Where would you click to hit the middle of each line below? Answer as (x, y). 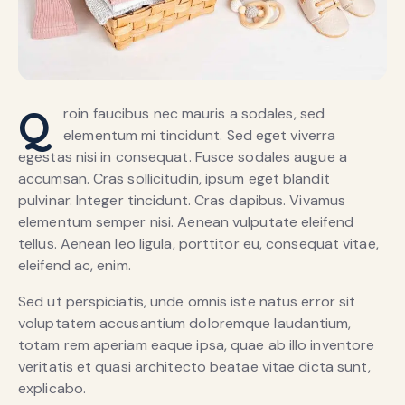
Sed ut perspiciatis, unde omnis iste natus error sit (187, 302)
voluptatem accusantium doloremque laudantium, (185, 324)
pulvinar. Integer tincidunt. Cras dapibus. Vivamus (182, 201)
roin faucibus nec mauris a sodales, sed (194, 114)
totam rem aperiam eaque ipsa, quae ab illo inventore (197, 345)
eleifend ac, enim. (75, 266)
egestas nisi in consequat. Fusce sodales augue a (183, 157)
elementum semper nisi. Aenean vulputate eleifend (186, 222)
